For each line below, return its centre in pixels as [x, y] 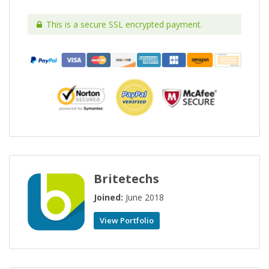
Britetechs [126, 179]
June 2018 [145, 198]
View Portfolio [127, 221]
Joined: [110, 198]
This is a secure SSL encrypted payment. [124, 25]
